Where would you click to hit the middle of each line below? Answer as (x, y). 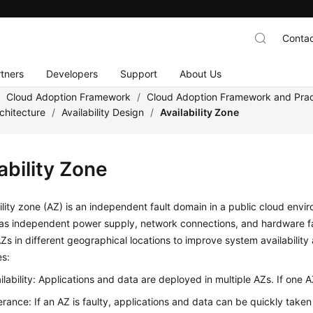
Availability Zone (200, 112)
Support (139, 73)
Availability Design (103, 112)
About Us (201, 73)
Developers (72, 73)
